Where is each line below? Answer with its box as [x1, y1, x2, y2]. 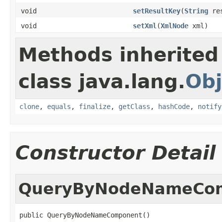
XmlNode [161, 21, 188, 30]
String [184, 6, 208, 15]
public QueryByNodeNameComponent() [19, 211, 150, 219]
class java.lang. [18, 70, 185, 93]
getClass [118, 102, 150, 111]
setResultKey [133, 6, 180, 15]
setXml [133, 21, 157, 30]
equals [47, 102, 71, 111]
